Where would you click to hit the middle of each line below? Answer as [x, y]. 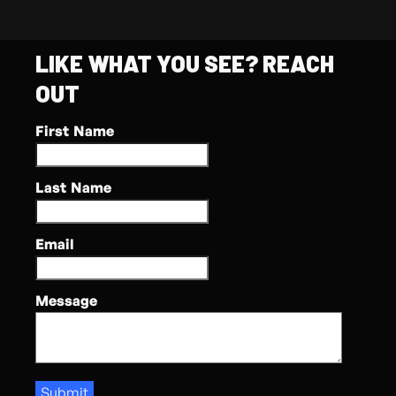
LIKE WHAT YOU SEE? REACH [185, 63]
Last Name [73, 187]
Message [66, 300]
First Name [75, 130]
